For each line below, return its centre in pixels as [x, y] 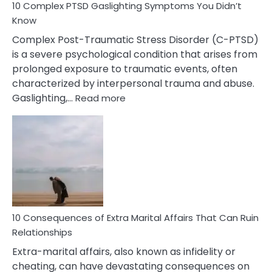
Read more [100, 98]
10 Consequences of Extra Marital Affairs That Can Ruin [135, 218]
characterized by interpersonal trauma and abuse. [133, 83]
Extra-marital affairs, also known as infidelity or [124, 252]
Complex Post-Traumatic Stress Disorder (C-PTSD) [135, 40]
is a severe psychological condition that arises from [135, 54]
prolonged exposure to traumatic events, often [125, 69]
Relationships [42, 232]
